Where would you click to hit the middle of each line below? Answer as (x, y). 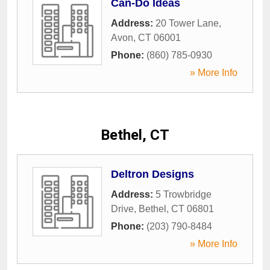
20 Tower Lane (187, 23)
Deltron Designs (152, 174)
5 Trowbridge (184, 194)
